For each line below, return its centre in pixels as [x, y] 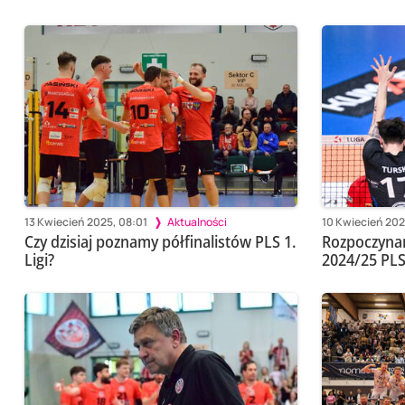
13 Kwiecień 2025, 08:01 [85, 221]
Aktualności [197, 221]
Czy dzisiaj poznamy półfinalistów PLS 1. [160, 242]
